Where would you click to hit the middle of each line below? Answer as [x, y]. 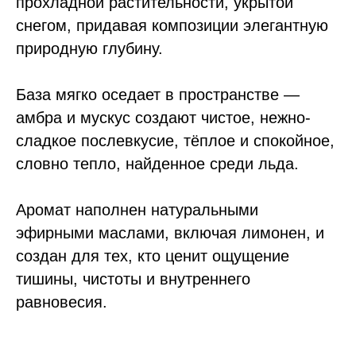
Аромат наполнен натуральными [137, 210]
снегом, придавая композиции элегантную [172, 25]
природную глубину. [89, 48]
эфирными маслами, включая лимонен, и [170, 233]
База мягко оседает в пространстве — [158, 95]
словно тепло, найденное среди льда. [157, 164]
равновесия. [62, 302]
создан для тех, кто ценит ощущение [153, 256]
